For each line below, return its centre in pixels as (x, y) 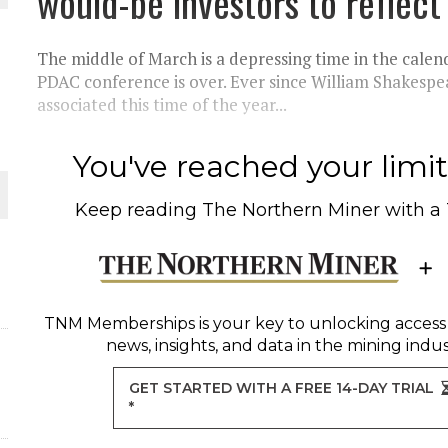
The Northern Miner (291, 210)
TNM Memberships (119, 323)
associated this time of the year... (162, 104)
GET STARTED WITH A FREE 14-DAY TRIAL (282, 388)
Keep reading (139, 210)
